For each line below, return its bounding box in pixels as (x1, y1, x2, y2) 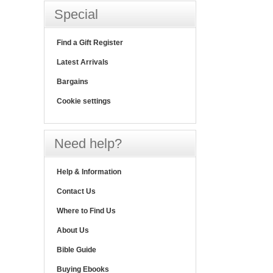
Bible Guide (57, 246, 96, 255)
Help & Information (57, 168, 121, 177)
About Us (57, 226, 89, 235)
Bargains (57, 77, 88, 87)
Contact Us (57, 187, 96, 196)
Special (54, 7, 98, 23)
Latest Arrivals (57, 58, 108, 67)
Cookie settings (57, 97, 111, 106)
